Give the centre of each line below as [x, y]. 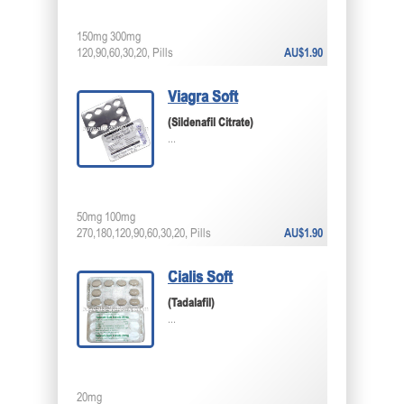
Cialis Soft [200, 278]
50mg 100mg [106, 218]
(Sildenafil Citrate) [211, 124]
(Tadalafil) [191, 304]
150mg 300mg [109, 37]
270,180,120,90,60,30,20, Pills [144, 234]
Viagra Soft [203, 98]
